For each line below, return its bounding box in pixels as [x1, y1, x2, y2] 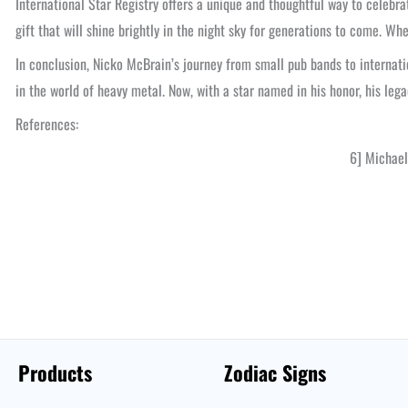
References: [15, 113, 78, 135]
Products [18, 358, 92, 387]
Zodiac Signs [223, 358, 326, 387]
